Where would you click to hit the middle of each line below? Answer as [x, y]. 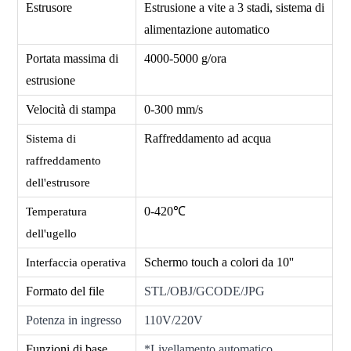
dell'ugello [52, 233]
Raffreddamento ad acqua [208, 138]
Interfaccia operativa [76, 262]
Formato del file [65, 291]
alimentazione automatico [207, 29]
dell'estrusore [58, 182]
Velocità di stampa [71, 109]
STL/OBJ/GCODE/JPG [205, 291]
